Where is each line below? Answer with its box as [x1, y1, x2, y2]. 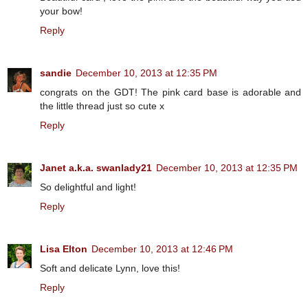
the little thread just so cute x [40, 100, 164, 111]
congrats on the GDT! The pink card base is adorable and [40, 86, 301, 98]
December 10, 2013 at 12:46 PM [91, 243, 233, 254]
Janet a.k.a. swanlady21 [40, 162, 152, 173]
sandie [40, 67, 71, 78]
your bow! [40, 5, 82, 16]
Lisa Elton [40, 243, 87, 254]
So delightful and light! [40, 181, 136, 192]
